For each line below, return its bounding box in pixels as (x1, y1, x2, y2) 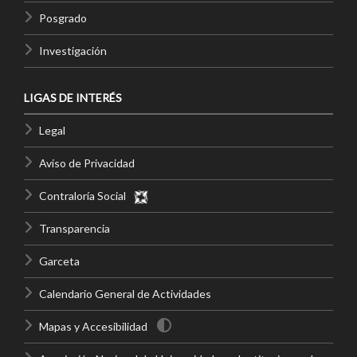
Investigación (39, 43, 107, 57)
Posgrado (39, 10, 87, 25)
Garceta (39, 253, 80, 268)
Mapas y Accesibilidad (39, 319, 147, 333)
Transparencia (39, 221, 110, 235)
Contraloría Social (39, 188, 133, 202)
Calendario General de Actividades (39, 286, 211, 300)
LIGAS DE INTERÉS (24, 90, 122, 104)
